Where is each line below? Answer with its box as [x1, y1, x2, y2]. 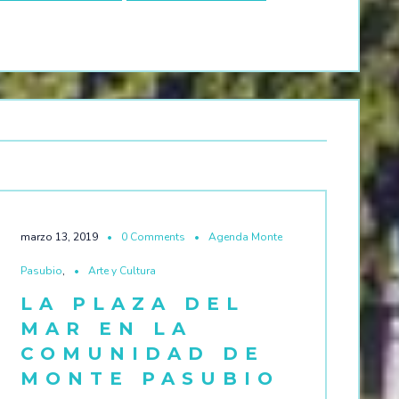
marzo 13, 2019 [20, 229, 101, 244]
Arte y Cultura [88, 263, 156, 278]
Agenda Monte [208, 229, 282, 244]
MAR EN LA [20, 317, 192, 339]
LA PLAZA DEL [20, 292, 245, 314]
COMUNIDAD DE [20, 342, 265, 364]
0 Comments [121, 229, 185, 244]
